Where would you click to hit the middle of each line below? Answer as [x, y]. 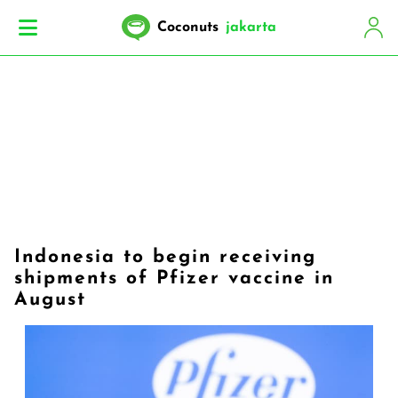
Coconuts [188, 28]
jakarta [251, 28]
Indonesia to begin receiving [165, 257]
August [50, 300]
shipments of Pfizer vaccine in [174, 279]
